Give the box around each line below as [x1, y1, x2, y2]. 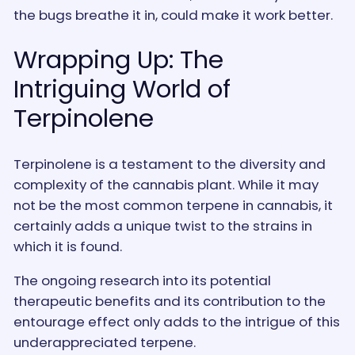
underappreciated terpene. [13, 332, 196, 352]
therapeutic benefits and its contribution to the [13, 291, 326, 311]
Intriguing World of [13, 71, 231, 107]
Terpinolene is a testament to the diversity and [13, 155, 326, 174]
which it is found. [13, 237, 122, 257]
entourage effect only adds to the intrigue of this [13, 311, 340, 331]
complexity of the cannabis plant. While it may [13, 175, 319, 195]
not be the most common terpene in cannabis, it [13, 196, 333, 216]
